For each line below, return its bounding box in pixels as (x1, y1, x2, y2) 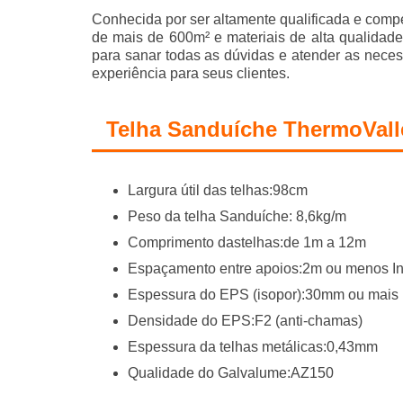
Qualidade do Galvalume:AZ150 (128, 365, 334, 381)
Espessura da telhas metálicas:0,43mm (128, 339, 378, 355)
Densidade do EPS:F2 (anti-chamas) (128, 313, 363, 329)
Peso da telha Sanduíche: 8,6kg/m (128, 209, 346, 225)
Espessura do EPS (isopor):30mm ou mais (128, 287, 399, 303)
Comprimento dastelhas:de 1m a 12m (128, 235, 366, 251)
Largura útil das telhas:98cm (128, 183, 308, 199)
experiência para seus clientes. (92, 66, 290, 82)
